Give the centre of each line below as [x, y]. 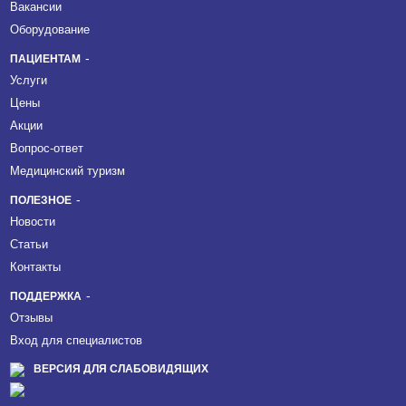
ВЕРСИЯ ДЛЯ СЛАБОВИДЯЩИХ [121, 369]
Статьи [29, 244]
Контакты [35, 267]
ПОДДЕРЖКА [45, 296]
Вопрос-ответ [46, 148]
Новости [32, 222]
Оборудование [49, 29]
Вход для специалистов [76, 340]
